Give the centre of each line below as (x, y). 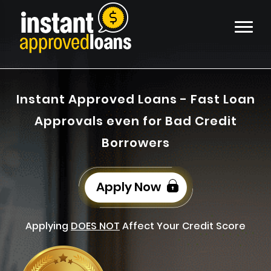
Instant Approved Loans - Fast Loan (135, 100)
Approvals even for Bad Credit (135, 121)
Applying (48, 226)
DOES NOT (95, 226)
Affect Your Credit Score (183, 226)
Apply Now (130, 187)
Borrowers (135, 143)
